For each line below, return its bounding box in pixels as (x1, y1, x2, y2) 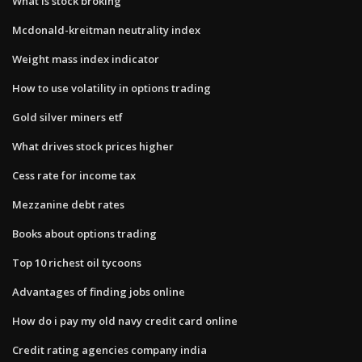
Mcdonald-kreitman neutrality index (12, 22, 200, 37)
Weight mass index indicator (12, 51, 159, 66)
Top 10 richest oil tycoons (12, 255, 141, 270)
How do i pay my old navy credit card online (12, 313, 238, 328)
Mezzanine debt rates (12, 196, 124, 212)
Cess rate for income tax (12, 167, 136, 183)
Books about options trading (12, 225, 157, 241)
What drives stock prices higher (12, 138, 174, 154)
